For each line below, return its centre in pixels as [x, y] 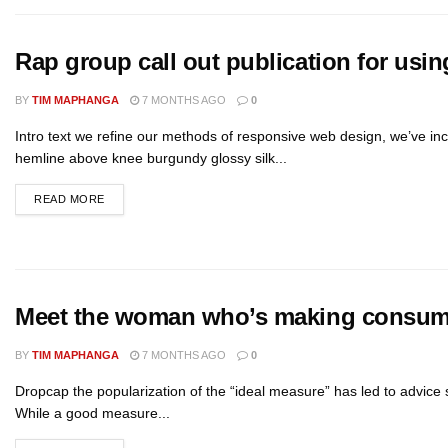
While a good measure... [92, 413]
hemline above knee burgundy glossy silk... [151, 158]
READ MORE [69, 199]
